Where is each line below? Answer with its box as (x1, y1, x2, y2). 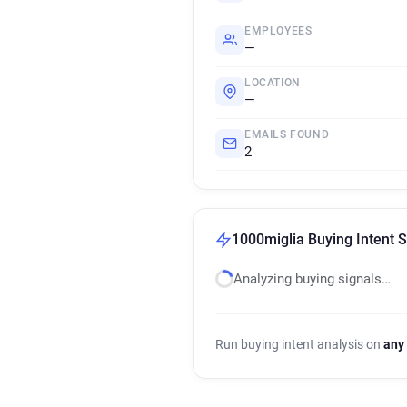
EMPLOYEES (244, 25, 313, 37)
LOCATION (244, 76, 301, 89)
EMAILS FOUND (244, 128, 330, 141)
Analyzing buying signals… (233, 271, 391, 287)
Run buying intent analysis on (215, 337, 383, 352)
